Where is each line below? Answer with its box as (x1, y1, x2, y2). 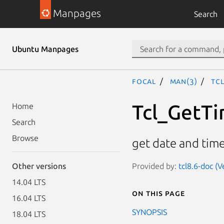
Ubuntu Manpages (12, 44, 78, 53)
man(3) (169, 76, 197, 85)
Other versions (12, 161, 66, 170)
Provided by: (132, 161, 178, 170)
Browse (12, 133, 38, 142)
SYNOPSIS (132, 207, 167, 216)
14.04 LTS (12, 177, 45, 186)
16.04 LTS (12, 193, 45, 202)
